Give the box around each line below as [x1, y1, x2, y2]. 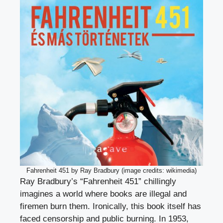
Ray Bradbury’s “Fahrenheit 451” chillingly [20, 177, 176, 187]
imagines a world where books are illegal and [20, 189, 187, 199]
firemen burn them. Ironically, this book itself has [20, 202, 201, 212]
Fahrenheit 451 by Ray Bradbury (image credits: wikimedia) [26, 167, 197, 175]
